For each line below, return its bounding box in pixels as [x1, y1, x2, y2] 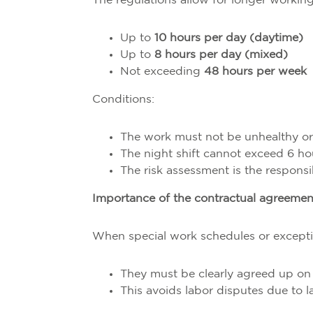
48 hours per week [204, 66, 307, 77]
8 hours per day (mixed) [154, 50, 288, 60]
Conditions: [92, 94, 154, 105]
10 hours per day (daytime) [154, 33, 303, 43]
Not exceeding [120, 66, 204, 77]
